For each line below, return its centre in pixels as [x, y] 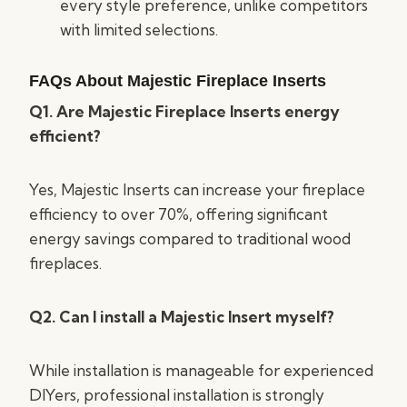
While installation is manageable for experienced [201, 370]
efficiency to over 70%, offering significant [179, 214]
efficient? [65, 136]
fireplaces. [65, 263]
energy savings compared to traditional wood [190, 238]
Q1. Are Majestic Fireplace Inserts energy [184, 111]
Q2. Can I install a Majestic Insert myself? [182, 317]
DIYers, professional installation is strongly [177, 395]
